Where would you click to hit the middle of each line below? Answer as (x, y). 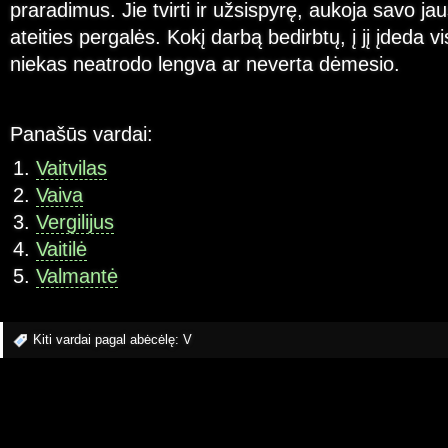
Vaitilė (61, 249)
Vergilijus (74, 222)
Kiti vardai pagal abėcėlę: (108, 339)
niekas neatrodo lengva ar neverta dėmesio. (205, 64)
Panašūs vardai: (81, 133)
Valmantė (76, 276)
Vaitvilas (71, 168)
